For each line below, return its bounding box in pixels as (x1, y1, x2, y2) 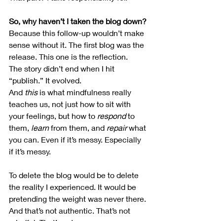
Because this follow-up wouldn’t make (9, 28, 146, 38)
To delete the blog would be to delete (9, 170, 141, 180)
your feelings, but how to (9, 111, 97, 121)
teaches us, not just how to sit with (9, 99, 133, 109)
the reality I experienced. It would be (9, 182, 138, 192)
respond (97, 111, 126, 121)
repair (107, 123, 127, 133)
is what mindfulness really (37, 87, 133, 97)
